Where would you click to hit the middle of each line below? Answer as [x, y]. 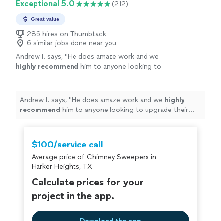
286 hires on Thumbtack [66, 34]
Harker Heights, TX [62, 166]
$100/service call [67, 145]
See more [74, 86]
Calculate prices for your [88, 182]
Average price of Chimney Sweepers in [94, 157]
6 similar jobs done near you [72, 43]
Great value [45, 19]
